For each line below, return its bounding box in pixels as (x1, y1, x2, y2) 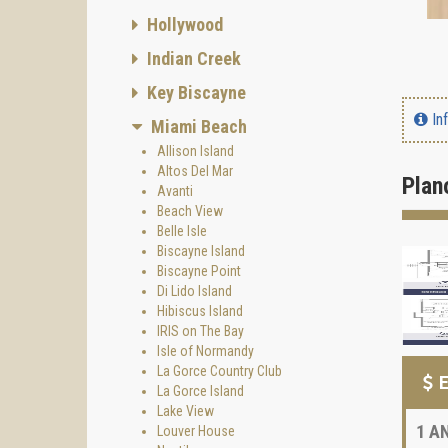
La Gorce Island (157, 383, 244, 399)
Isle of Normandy (157, 343, 254, 359)
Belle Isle (157, 223, 207, 239)
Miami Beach (147, 116, 247, 137)
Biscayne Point (157, 263, 241, 279)
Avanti (157, 183, 193, 199)
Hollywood (143, 14, 223, 35)
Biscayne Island (157, 243, 245, 259)
